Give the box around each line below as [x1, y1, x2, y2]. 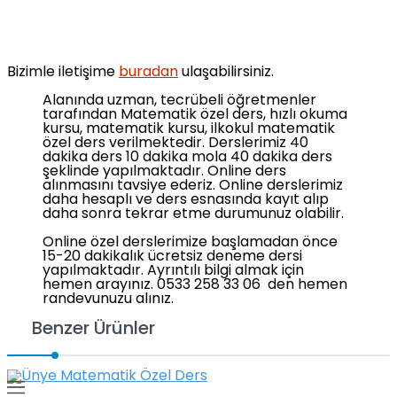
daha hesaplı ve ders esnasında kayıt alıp [43, 193, 329, 208]
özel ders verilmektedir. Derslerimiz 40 [43, 136, 308, 152]
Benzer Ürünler [32, 321, 155, 339]
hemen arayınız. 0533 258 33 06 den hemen [43, 278, 347, 293]
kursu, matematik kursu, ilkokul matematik [43, 122, 335, 137]
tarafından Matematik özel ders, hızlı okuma [43, 108, 347, 123]
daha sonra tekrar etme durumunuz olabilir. [43, 207, 344, 222]
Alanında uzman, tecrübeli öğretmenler [43, 94, 316, 109]
